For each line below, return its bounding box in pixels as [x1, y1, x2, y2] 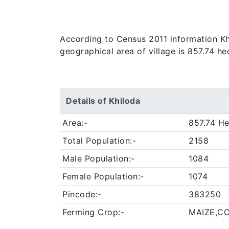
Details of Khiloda [66, 96, 140, 106]
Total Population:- [62, 135, 136, 146]
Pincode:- [62, 189, 102, 199]
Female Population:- [62, 171, 144, 181]
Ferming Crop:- [62, 207, 124, 217]
